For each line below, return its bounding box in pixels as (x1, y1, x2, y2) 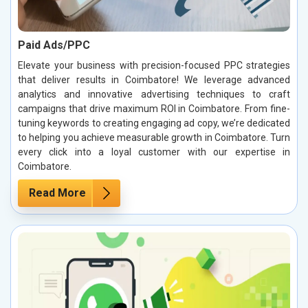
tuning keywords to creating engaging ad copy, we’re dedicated (18, 118, 290, 129)
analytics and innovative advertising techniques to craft (18, 89, 290, 100)
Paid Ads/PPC (18, 38, 90, 52)
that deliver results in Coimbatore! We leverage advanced (18, 74, 290, 86)
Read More (29, 186, 86, 200)
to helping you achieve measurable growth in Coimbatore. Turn (18, 132, 290, 144)
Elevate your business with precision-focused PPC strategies (18, 60, 290, 71)
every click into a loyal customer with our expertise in (18, 146, 290, 158)
